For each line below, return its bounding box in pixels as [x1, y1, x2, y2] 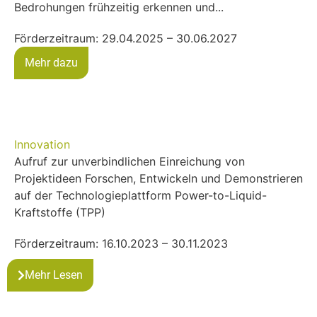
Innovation [14, 137, 70, 152]
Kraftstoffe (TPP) [14, 205, 105, 220]
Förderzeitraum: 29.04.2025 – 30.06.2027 [14, 31, 237, 46]
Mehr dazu [25, 56, 78, 70]
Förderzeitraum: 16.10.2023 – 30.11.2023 [14, 236, 228, 251]
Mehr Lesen [25, 268, 83, 282]
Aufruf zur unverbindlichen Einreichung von [14, 154, 245, 169]
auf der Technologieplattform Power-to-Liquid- [14, 188, 267, 203]
